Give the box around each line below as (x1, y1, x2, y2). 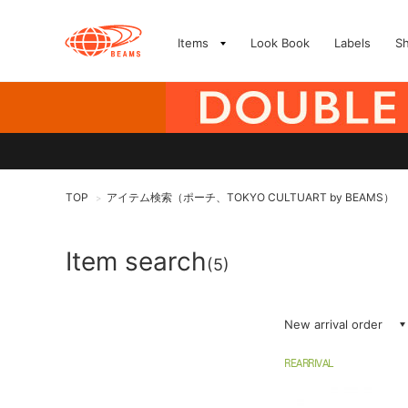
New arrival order (284, 317, 382, 331)
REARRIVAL (284, 359, 333, 370)
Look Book (250, 36, 310, 50)
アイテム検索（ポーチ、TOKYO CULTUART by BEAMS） (107, 190, 394, 204)
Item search (66, 246, 207, 277)
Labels (334, 36, 371, 50)
